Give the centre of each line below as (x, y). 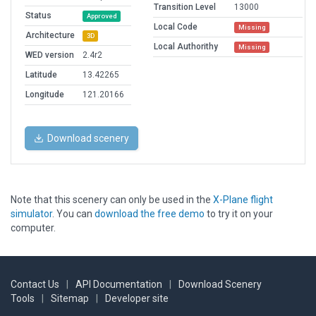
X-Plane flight (243, 200)
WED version (50, 55)
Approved (102, 16)
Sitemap (70, 299)
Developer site (137, 299)
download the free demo (150, 214)
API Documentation (119, 285)
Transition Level (185, 7)
